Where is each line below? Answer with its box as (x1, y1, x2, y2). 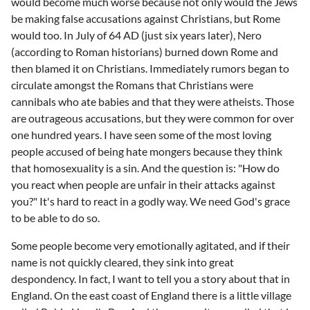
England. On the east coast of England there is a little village (11, 288, 291, 302)
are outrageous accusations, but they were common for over (11, 111, 294, 125)
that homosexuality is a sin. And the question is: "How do (11, 161, 280, 174)
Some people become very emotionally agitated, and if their (11, 238, 290, 252)
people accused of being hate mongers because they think (11, 144, 282, 158)
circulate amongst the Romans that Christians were (11, 77, 253, 91)
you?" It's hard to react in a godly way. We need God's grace (11, 194, 290, 208)
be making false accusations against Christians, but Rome (11, 11, 280, 25)
